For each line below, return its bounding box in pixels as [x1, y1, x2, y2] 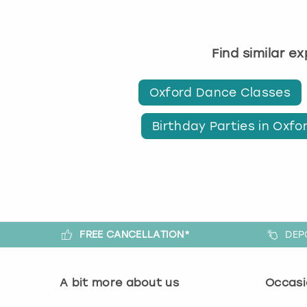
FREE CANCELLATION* [79, 228, 191, 241]
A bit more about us [60, 276, 180, 290]
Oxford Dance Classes [149, 86, 291, 99]
